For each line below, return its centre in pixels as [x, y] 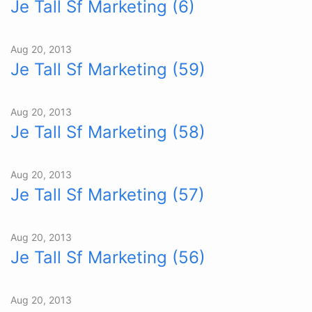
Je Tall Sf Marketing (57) [108, 195]
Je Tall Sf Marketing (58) [108, 132]
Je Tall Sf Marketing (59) [108, 69]
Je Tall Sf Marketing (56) [108, 257]
